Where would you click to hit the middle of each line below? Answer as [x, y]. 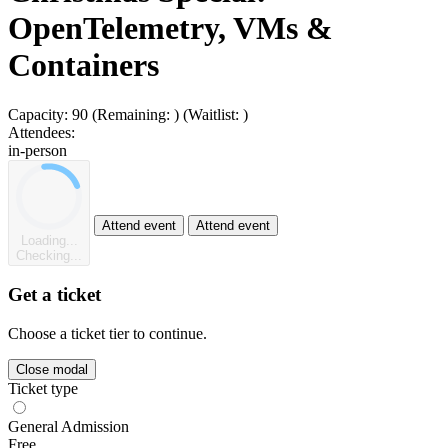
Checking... [49, 255]
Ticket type [43, 388]
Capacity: [38, 114]
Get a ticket [54, 295]
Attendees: [41, 132]
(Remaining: [133, 114]
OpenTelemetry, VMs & [170, 28]
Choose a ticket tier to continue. [107, 333]
